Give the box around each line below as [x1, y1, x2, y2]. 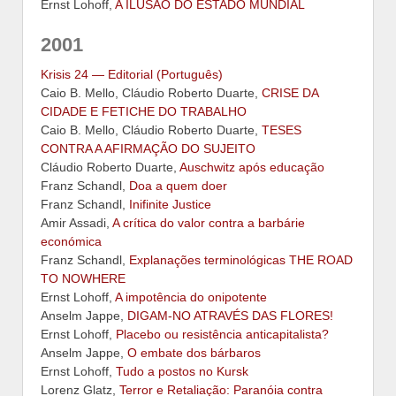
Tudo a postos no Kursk [116, 363, 248, 378]
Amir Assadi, [41, 215, 112, 230]
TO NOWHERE [41, 270, 126, 286]
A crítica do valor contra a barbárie [112, 215, 305, 230]
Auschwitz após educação [179, 159, 324, 174]
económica [41, 233, 102, 248]
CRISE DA [262, 85, 318, 100]
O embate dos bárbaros [127, 345, 261, 360]
